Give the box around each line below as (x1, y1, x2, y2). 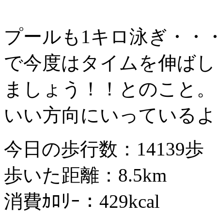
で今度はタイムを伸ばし (4, 52, 216, 74)
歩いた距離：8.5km (4, 165, 167, 186)
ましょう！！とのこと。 (4, 78, 216, 100)
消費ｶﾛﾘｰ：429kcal (4, 191, 160, 212)
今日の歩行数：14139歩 (4, 139, 204, 160)
